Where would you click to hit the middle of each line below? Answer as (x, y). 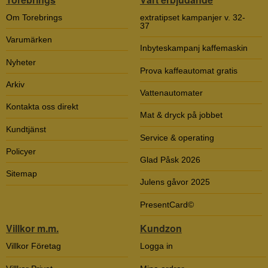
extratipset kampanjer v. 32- (193, 17)
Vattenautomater (171, 92)
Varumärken (29, 40)
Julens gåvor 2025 (175, 182)
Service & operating (177, 137)
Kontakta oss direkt (42, 107)
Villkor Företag (33, 246)
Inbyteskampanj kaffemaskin (194, 48)
